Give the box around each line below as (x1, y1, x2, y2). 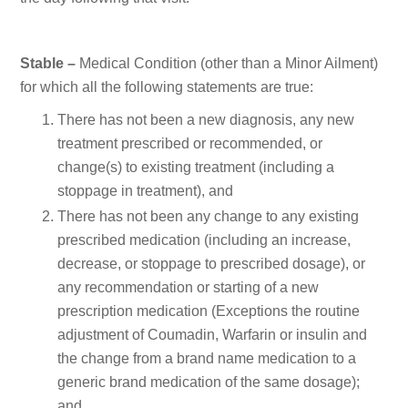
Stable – (20, 55, 76, 71)
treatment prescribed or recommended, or (57, 135, 322, 151)
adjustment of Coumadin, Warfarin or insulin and (57, 326, 367, 342)
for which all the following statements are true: (20, 78, 314, 95)
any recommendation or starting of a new (57, 279, 319, 295)
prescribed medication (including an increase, (57, 231, 351, 248)
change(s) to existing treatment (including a (57, 158, 334, 175)
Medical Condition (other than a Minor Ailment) (76, 55, 379, 71)
